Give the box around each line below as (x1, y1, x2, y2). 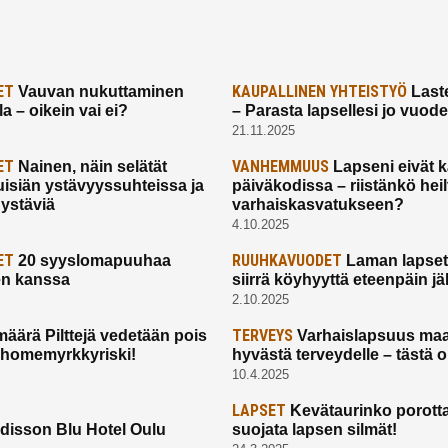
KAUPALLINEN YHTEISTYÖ (231, 82, 407, 102)
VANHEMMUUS (231, 157, 329, 177)
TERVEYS (231, 326, 293, 346)
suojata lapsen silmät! (231, 421, 397, 439)
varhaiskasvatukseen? (231, 196, 404, 214)
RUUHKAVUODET (231, 251, 342, 271)
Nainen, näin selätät (14, 158, 168, 176)
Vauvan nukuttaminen (14, 83, 185, 101)
